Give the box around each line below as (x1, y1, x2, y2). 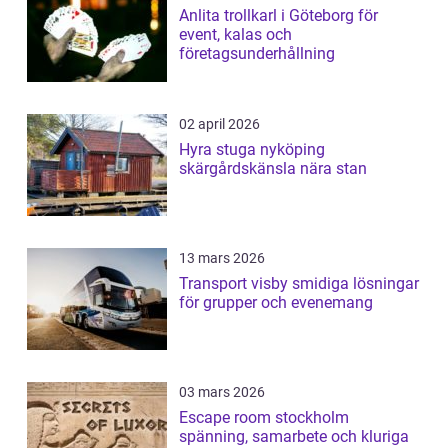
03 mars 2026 (179, 384, 265, 401)
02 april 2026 (179, 116, 260, 133)
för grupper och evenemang (179, 293, 373, 313)
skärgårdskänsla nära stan (179, 159, 367, 179)
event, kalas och (179, 25, 292, 45)
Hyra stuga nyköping (179, 140, 325, 160)
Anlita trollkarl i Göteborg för (179, 6, 378, 26)
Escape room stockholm (179, 408, 349, 428)
